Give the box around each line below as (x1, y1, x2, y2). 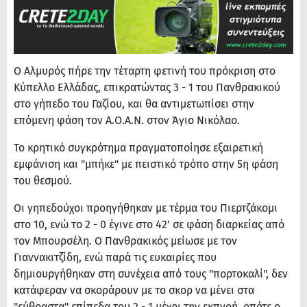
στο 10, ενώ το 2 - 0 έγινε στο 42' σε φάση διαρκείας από (14, 218, 284, 232)
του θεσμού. (14, 174, 75, 188)
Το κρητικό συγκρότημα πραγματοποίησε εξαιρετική (14, 141, 263, 155)
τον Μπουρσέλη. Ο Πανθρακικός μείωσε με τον (14, 234, 237, 248)
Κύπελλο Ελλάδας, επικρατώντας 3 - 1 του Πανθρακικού (14, 81, 280, 95)
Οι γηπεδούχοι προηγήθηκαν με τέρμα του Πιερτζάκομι (14, 201, 278, 215)
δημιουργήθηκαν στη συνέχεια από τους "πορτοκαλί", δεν (14, 267, 288, 281)
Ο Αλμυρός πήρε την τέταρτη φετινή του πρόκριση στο (14, 64, 275, 78)
